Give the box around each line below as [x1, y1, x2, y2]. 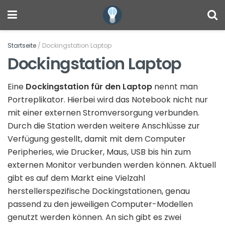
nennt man [152, 81, 198, 92]
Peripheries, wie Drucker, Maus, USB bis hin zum [8, 146, 191, 158]
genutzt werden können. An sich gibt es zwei [8, 211, 181, 223]
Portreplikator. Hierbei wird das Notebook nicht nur [8, 94, 208, 105]
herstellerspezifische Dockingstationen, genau [8, 185, 190, 197]
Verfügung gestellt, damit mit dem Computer [8, 133, 186, 145]
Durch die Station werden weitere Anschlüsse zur [8, 120, 200, 132]
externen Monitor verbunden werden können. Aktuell [8, 159, 216, 171]
